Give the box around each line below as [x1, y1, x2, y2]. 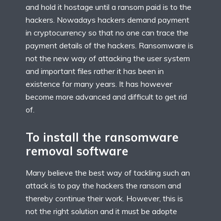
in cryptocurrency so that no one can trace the [26, 28, 188, 38]
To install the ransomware [26, 130, 179, 145]
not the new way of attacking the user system [26, 53, 190, 64]
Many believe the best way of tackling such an [26, 167, 190, 178]
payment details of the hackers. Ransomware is [26, 40, 193, 51]
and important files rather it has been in [26, 66, 164, 76]
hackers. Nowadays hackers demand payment [26, 15, 189, 25]
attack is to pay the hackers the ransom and [26, 180, 181, 190]
